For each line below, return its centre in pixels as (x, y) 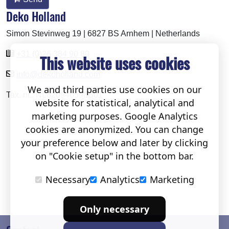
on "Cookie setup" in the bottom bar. (114, 156)
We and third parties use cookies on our (114, 89)
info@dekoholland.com (58, 74)
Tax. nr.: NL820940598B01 (54, 95)
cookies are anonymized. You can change (114, 129)
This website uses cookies (114, 63)
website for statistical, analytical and (114, 103)
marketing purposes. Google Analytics (114, 116)
